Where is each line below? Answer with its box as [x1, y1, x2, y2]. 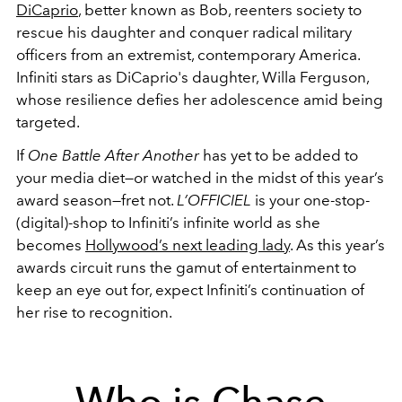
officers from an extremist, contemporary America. [16, 46, 360, 64]
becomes [16, 236, 85, 254]
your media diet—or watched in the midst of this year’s [16, 169, 384, 187]
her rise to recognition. [16, 303, 172, 321]
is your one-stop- [251, 191, 370, 209]
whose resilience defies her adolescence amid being [16, 91, 383, 109]
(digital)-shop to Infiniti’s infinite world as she [16, 214, 320, 232]
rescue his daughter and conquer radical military [16, 23, 352, 41]
